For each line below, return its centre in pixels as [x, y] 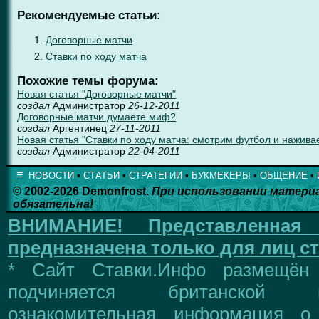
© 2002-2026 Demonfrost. [82, 191]
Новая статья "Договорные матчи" [96, 94]
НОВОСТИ [51, 176]
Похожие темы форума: [88, 80]
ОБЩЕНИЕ [284, 176]
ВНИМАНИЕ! [66, 226]
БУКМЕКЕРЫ [221, 176]
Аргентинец [80, 128]
